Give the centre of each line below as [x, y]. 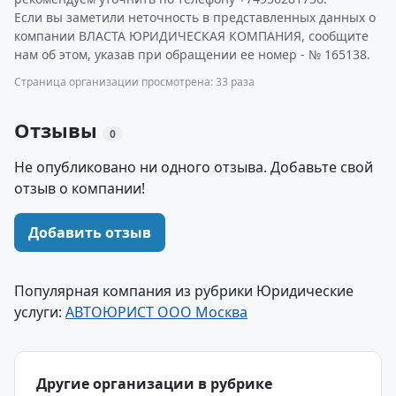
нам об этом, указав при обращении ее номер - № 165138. [192, 54]
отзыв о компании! [80, 188]
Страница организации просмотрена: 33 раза [134, 82]
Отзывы [58, 130]
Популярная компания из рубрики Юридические [184, 291]
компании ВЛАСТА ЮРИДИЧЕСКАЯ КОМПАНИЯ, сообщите [191, 36]
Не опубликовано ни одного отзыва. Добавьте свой [194, 167]
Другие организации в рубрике [154, 384]
